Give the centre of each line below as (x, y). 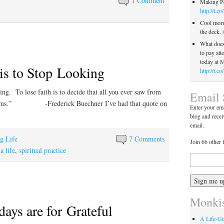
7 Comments (147, 138)
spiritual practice (42, 150)
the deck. (211, 31)
